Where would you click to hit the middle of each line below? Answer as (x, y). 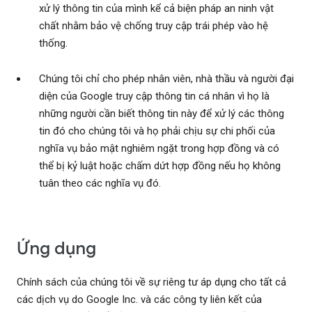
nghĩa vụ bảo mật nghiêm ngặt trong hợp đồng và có (159, 149)
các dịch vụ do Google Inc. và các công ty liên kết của (139, 300)
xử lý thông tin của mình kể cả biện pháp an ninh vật (156, 9)
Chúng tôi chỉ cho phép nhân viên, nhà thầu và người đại (166, 79)
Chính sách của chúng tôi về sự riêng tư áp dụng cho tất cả (151, 282)
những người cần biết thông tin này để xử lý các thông (162, 114)
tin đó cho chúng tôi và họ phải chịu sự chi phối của (157, 131)
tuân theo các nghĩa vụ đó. (100, 184)
